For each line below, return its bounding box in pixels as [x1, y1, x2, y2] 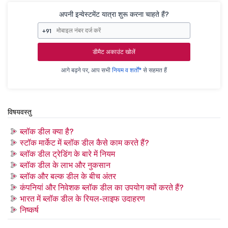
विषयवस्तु [8, 107, 32, 117]
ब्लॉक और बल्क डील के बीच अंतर [20, 170, 116, 181]
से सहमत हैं [141, 66, 167, 74]
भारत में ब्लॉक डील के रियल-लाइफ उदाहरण [20, 193, 145, 204]
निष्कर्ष [20, 204, 39, 215]
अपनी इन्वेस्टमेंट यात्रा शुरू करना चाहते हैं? [59, 9, 169, 19]
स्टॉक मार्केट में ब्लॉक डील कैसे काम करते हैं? [20, 137, 149, 148]
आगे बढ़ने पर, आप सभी [61, 66, 112, 74]
